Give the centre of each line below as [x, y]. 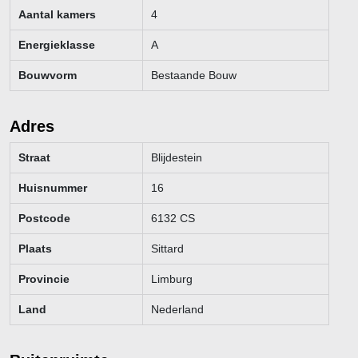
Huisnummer [53, 187]
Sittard [167, 248]
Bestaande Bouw [193, 75]
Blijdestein [176, 157]
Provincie [44, 278]
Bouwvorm [48, 75]
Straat [34, 157]
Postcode [44, 218]
